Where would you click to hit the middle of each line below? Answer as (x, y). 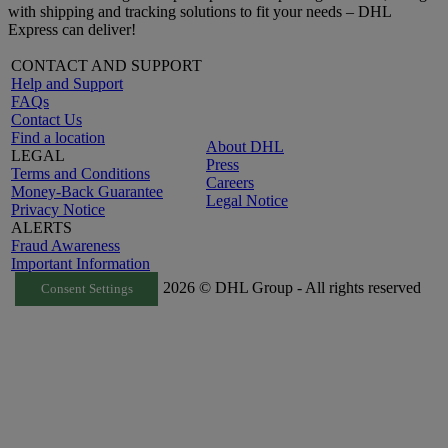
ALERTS (41, 228)
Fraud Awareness (65, 246)
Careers (230, 183)
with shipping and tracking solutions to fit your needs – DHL (199, 12)
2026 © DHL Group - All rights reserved (292, 288)
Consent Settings (86, 289)
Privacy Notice (58, 210)
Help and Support (67, 84)
